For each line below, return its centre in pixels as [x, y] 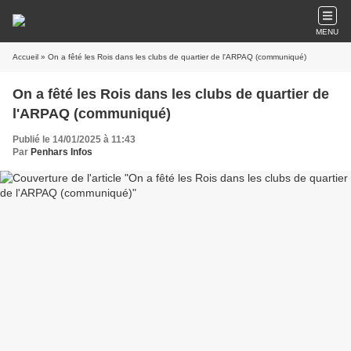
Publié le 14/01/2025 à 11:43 [74, 139]
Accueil [25, 57]
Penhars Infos [62, 152]
